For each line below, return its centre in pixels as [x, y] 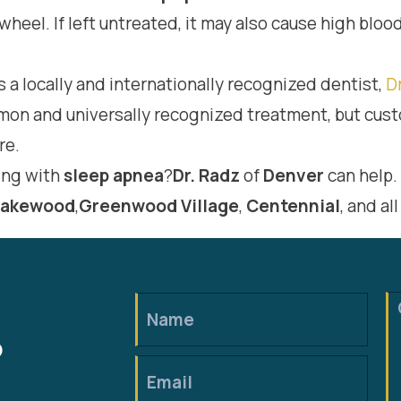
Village [210, 206]
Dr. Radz [206, 175]
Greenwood [128, 206]
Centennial [293, 206]
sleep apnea [114, 175]
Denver [294, 175]
